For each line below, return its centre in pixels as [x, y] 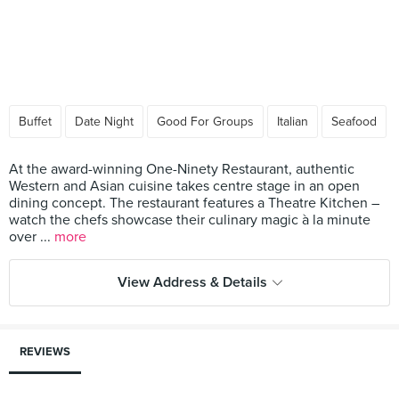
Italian [293, 122]
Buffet [35, 122]
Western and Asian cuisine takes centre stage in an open [184, 186]
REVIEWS [45, 352]
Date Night [104, 122]
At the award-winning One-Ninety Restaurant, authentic [182, 169]
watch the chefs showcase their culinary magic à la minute [190, 220]
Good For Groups [205, 122]
